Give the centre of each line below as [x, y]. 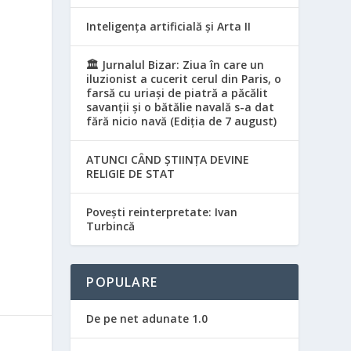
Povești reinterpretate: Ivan [162, 212]
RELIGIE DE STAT [131, 173]
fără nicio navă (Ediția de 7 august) [182, 121]
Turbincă [111, 226]
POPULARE [122, 282]
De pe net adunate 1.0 [147, 318]
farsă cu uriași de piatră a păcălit [177, 92]
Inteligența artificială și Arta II [169, 26]
